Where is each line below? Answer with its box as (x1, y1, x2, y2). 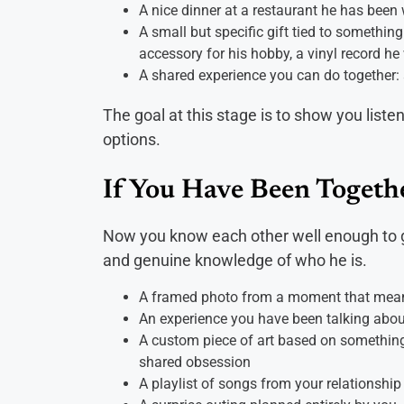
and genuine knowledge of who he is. (103, 251, 367, 271)
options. (103, 130, 161, 150)
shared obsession (139, 353, 251, 372)
